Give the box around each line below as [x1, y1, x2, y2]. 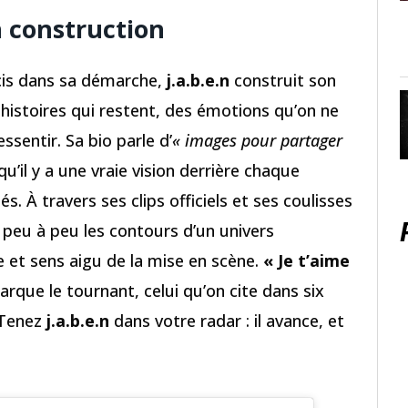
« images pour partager [172, 129, 342, 152]
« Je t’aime [263, 250, 350, 272]
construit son [229, 69, 336, 92]
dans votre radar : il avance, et [109, 310, 344, 332]
